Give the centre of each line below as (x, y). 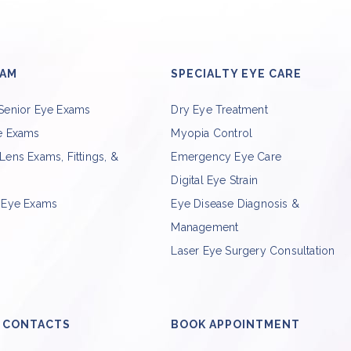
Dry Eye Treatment (219, 110)
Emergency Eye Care (226, 157)
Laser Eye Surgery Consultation (253, 251)
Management (205, 228)
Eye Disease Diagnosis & (235, 204)
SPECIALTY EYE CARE (237, 74)
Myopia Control (212, 134)
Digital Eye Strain (214, 181)
